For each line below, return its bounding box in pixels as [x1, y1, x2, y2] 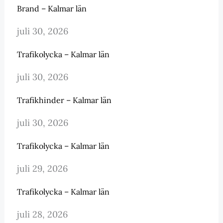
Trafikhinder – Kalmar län [16, 95, 111, 106]
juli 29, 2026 [16, 163, 68, 175]
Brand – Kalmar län [16, 3, 87, 14]
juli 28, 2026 [16, 209, 68, 221]
